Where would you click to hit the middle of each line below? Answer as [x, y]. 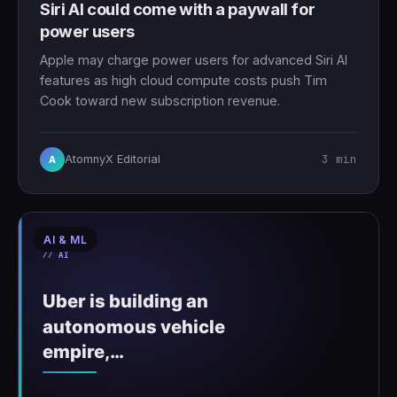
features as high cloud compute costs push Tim [183, 81]
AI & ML [66, 240]
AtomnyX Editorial [113, 160]
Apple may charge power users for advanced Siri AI [194, 60]
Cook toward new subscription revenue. [160, 101]
